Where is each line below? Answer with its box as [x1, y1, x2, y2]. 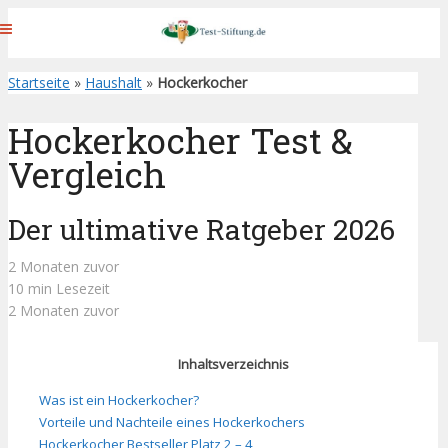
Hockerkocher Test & [8, 117, 353, 164]
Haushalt [85, 73, 142, 92]
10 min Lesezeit [8, 279, 110, 299]
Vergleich [8, 151, 166, 198]
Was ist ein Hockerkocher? [39, 390, 199, 409]
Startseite [8, 73, 70, 92]
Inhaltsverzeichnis [177, 355, 289, 374]
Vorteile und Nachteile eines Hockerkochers [39, 412, 305, 431]
